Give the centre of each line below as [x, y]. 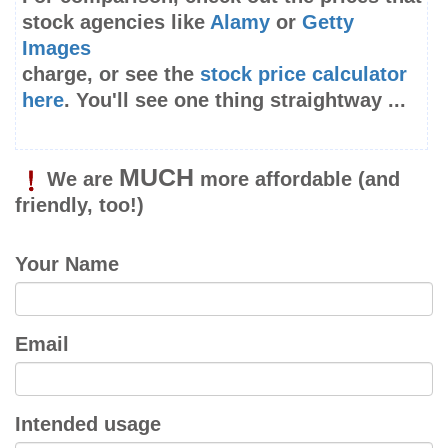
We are [83, 179]
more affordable [276, 179]
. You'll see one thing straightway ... [235, 100]
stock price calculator [303, 74]
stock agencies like [116, 22]
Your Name [67, 264]
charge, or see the [111, 74]
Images [56, 48]
